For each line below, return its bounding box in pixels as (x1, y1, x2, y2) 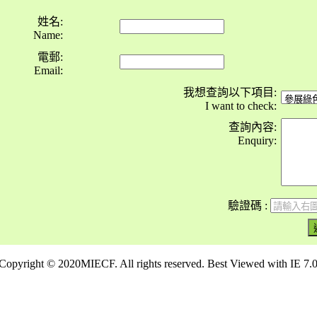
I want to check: (205, 100, 277, 112)
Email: (34, 64, 63, 76)
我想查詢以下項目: (183, 86, 277, 98)
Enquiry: (238, 134, 277, 146)
